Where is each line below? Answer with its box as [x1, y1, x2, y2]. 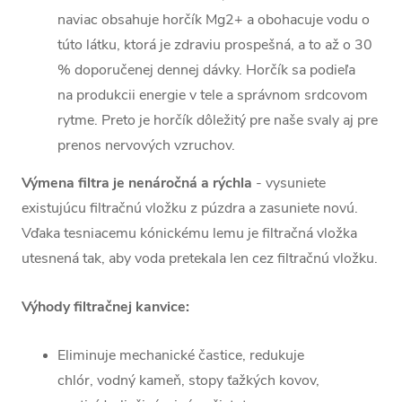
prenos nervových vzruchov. [57, 135, 235, 156]
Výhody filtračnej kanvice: [22, 297, 189, 318]
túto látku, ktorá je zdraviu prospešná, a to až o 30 [57, 35, 372, 56]
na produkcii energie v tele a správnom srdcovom [57, 85, 368, 106]
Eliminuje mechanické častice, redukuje [57, 345, 304, 366]
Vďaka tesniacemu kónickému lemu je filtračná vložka [22, 223, 357, 244]
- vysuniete [252, 173, 326, 194]
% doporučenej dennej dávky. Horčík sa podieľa [57, 60, 355, 81]
